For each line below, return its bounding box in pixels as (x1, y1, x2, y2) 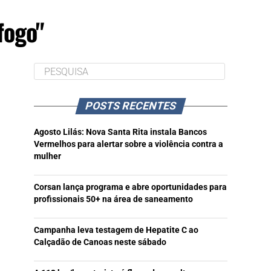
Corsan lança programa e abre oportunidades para (34, 182, 227, 193)
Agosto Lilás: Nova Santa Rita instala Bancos (34, 127, 207, 138)
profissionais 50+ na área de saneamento (34, 194, 193, 205)
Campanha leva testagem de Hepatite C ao (34, 225, 198, 236)
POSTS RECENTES (83, 100, 178, 113)
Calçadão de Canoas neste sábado (34, 237, 166, 248)
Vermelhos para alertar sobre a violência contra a (34, 139, 223, 150)
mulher (34, 151, 61, 162)
